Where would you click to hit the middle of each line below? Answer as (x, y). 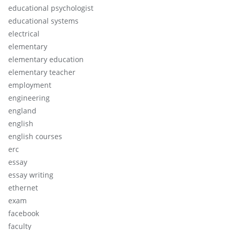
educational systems (43, 21)
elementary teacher (42, 72)
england (22, 110)
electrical (24, 33)
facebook (24, 213)
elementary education (46, 59)
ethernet (23, 187)
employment (30, 85)
